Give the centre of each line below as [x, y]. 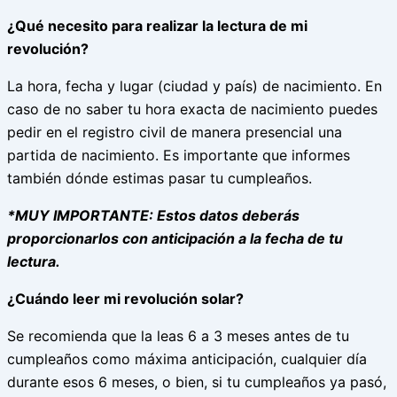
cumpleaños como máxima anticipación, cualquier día [187, 359]
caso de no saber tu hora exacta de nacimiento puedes [192, 109]
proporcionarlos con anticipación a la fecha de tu [175, 239]
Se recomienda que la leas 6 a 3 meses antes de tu [178, 336]
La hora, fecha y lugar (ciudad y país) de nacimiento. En [195, 86]
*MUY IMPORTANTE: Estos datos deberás [153, 216]
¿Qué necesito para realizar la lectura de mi [157, 26]
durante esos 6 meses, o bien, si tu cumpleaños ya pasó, [197, 382]
